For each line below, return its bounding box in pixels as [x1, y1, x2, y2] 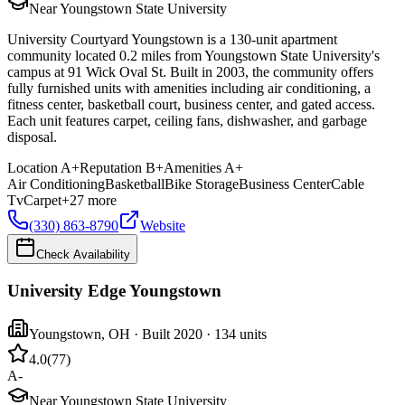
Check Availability [36, 248, 130, 261]
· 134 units [202, 326, 267, 343]
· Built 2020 [130, 326, 202, 343]
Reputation [80, 160, 142, 175]
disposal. [7, 129, 57, 145]
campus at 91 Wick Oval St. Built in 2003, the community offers [7, 64, 373, 80]
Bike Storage [165, 176, 239, 192]
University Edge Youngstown [7, 280, 221, 300]
